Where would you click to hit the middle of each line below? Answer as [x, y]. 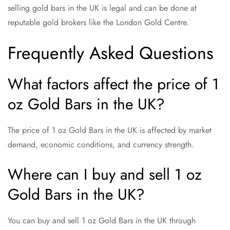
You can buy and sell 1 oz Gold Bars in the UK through [102, 221]
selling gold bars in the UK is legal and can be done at [102, 8]
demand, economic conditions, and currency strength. [101, 145]
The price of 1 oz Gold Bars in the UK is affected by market [110, 130]
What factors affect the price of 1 [113, 84]
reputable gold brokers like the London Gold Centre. [98, 23]
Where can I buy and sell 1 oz [105, 175]
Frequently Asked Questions [111, 53]
